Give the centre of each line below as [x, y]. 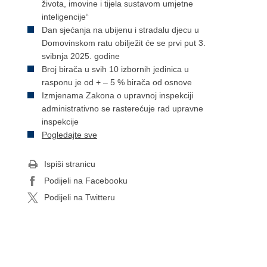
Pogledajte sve [69, 135]
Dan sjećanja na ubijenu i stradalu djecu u [120, 30]
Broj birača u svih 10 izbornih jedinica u [115, 69]
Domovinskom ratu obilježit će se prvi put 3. [124, 43]
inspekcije [60, 122]
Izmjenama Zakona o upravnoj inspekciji [117, 95]
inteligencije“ [65, 17]
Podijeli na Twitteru [80, 197]
